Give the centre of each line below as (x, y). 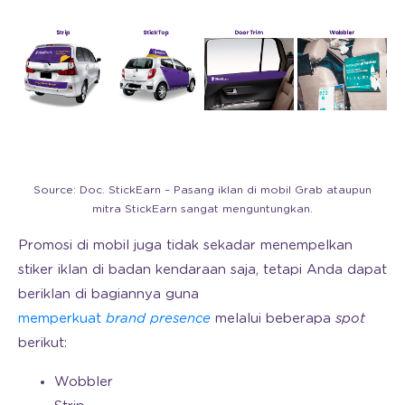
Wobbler (84, 381)
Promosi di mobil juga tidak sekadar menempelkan (185, 245)
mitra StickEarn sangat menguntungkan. (202, 208)
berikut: (42, 343)
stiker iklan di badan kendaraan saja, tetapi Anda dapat (202, 269)
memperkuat (62, 318)
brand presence (158, 318)
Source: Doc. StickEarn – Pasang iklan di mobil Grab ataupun (202, 189)
